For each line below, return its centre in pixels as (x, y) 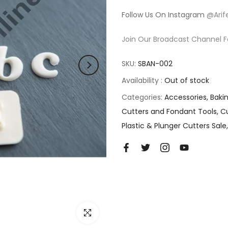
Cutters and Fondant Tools (169, 111)
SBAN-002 (155, 64)
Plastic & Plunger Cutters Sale (174, 126)
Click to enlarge (104, 212)
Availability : (143, 80)
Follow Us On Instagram (164, 15)
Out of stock (187, 80)
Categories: (143, 97)
